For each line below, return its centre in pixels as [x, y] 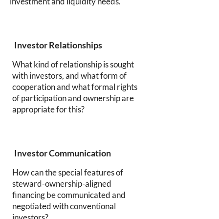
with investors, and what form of [69, 76]
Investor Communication [63, 153]
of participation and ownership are [73, 98]
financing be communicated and [69, 195]
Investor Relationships [58, 45]
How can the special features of [68, 172]
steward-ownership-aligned [62, 184]
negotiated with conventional [64, 206]
